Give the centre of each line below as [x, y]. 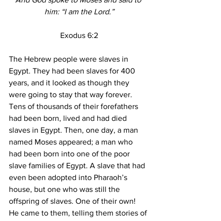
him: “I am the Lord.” [79, 12]
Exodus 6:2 [79, 36]
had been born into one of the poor [70, 154]
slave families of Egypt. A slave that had [78, 166]
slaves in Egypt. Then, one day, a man [74, 130]
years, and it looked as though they [70, 83]
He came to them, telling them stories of [79, 213]
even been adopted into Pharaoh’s [69, 178]
